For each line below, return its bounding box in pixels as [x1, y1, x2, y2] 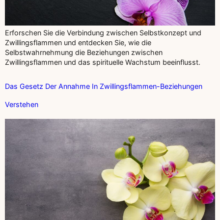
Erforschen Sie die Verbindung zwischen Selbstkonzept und [5, 28, 201, 37]
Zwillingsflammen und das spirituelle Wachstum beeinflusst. [5, 58, 200, 67]
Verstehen [5, 100, 38, 109]
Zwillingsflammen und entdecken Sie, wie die [5, 38, 151, 47]
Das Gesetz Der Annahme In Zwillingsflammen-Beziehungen [5, 82, 202, 90]
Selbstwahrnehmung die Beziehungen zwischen [5, 48, 163, 57]
